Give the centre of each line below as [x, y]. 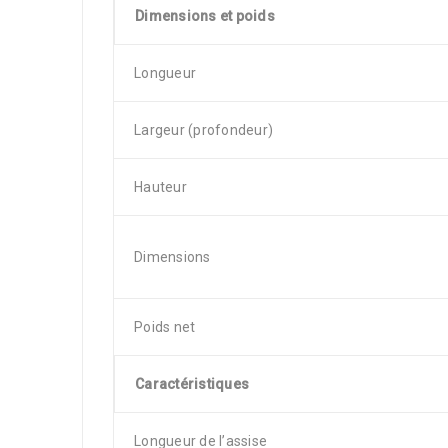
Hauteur [160, 187]
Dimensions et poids [205, 16]
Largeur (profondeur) [203, 130]
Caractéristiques [192, 384]
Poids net [165, 327]
